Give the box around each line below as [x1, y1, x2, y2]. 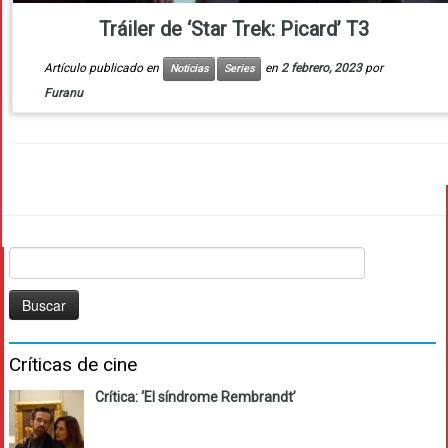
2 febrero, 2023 [280, 61, 362, 76]
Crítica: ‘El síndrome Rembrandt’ [94, 389, 296, 406]
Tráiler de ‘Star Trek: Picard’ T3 [99, 17, 369, 42]
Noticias [169, 62, 208, 76]
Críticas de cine [9, 353, 137, 377]
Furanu [43, 86, 83, 101]
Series [223, 62, 254, 76]
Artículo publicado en [43, 61, 162, 76]
